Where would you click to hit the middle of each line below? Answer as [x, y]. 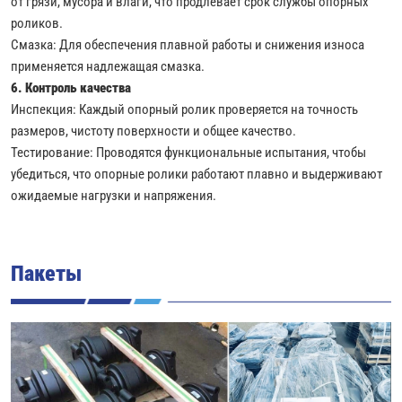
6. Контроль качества [71, 87]
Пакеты [46, 273]
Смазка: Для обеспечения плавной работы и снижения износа [188, 44]
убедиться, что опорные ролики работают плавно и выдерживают [197, 174]
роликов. [37, 23]
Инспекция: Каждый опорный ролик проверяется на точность [184, 109]
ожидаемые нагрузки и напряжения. [114, 195]
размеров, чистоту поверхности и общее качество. [153, 131]
